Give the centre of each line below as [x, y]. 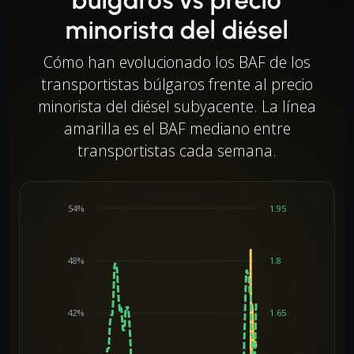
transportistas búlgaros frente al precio [177, 84]
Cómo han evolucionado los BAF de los [177, 62]
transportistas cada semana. [177, 150]
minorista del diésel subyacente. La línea [177, 106]
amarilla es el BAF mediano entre [177, 128]
